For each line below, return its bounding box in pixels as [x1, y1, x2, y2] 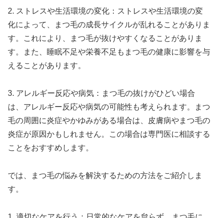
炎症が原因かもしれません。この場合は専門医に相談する [8, 129, 210, 138]
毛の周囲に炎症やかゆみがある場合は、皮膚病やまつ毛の [8, 116, 210, 125]
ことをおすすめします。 [8, 143, 93, 152]
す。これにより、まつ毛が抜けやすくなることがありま [8, 34, 202, 43]
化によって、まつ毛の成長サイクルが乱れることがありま [8, 20, 210, 29]
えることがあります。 [8, 61, 86, 70]
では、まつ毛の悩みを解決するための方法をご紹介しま [8, 171, 202, 180]
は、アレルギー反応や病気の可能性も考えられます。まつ [8, 102, 210, 111]
